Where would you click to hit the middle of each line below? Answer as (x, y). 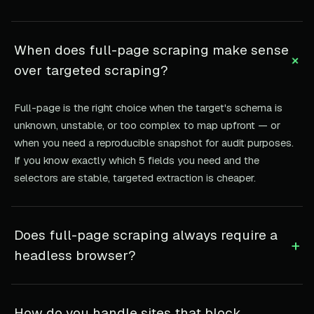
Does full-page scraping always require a (146, 235)
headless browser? (75, 255)
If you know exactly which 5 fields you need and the (137, 160)
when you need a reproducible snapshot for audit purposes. (154, 142)
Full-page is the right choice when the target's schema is (148, 107)
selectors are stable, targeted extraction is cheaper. (135, 177)
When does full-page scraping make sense (151, 50)
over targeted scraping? (91, 70)
